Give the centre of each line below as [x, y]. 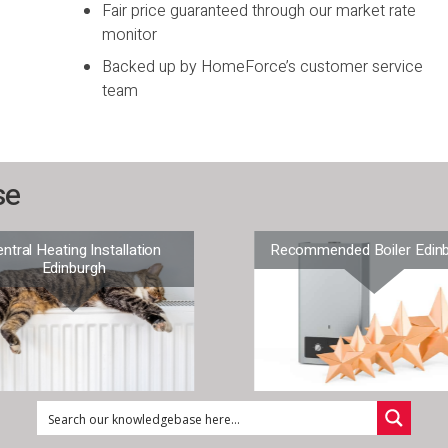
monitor [129, 35]
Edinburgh [73, 268]
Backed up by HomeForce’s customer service [262, 67]
